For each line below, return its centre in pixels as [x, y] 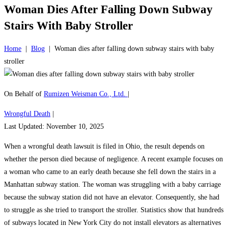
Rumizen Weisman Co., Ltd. [86, 94]
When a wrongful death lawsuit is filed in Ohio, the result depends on [104, 146]
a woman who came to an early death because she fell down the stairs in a [110, 172]
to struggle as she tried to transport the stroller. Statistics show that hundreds [114, 210]
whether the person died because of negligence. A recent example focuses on [113, 159]
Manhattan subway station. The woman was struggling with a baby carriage [112, 184]
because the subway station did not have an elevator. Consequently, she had [112, 197]
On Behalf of [24, 94]
